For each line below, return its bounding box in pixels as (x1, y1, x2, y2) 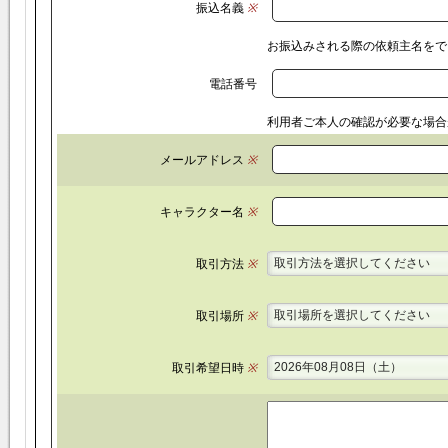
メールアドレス (159, 153, 244, 167)
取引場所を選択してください (273, 308, 430, 322)
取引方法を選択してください (273, 256, 430, 270)
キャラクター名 (159, 205, 244, 219)
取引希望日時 (171, 361, 244, 375)
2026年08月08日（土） (273, 360, 402, 374)
